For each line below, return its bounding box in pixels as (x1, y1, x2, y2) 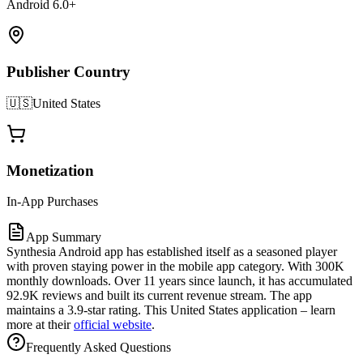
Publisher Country (6, 63, 130, 81)
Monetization (6, 161, 94, 179)
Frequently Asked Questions (26, 340, 171, 355)
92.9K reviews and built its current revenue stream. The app (6, 288, 312, 303)
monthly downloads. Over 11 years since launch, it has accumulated (6, 274, 352, 288)
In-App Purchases (6, 194, 98, 209)
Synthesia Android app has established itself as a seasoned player (6, 245, 337, 259)
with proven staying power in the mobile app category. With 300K (6, 259, 344, 274)
